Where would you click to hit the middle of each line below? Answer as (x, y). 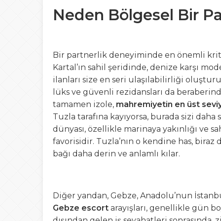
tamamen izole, (84, 104)
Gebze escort (81, 208)
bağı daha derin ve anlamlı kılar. (116, 154)
